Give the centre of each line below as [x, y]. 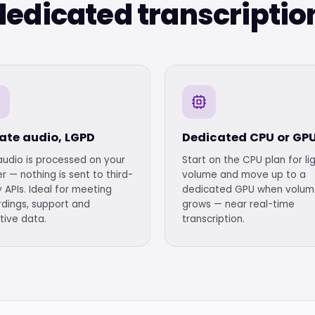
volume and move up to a [244, 175]
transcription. [213, 219]
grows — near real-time [238, 204]
